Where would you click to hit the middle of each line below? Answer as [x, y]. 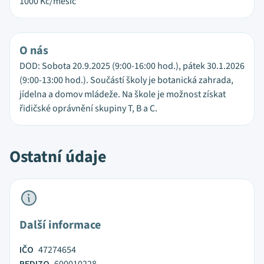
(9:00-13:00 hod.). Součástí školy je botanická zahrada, [126, 80]
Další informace [60, 225]
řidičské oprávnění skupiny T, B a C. [88, 108]
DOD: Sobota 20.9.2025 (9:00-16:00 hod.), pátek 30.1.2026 [132, 66]
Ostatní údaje [58, 157]
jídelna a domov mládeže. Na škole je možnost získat [123, 94]
